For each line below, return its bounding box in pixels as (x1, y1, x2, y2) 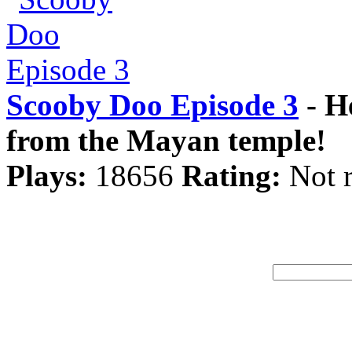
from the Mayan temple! (6, 123, 326, 157)
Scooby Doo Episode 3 (6, 88, 299, 122)
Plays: (6, 159, 87, 192)
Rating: (181, 159, 281, 192)
